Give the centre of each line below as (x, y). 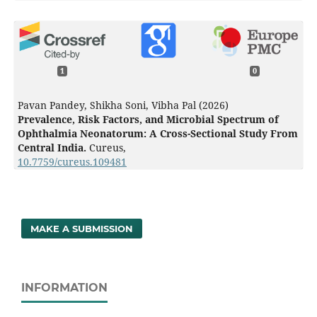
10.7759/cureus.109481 (72, 162)
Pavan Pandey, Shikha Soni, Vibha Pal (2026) (123, 105)
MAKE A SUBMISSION (82, 229)
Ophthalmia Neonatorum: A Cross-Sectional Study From (157, 134)
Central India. (53, 148)
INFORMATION (64, 288)
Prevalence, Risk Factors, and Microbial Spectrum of (148, 120)
